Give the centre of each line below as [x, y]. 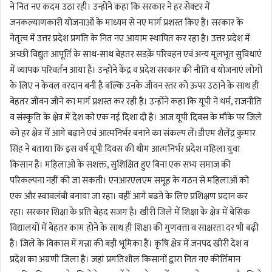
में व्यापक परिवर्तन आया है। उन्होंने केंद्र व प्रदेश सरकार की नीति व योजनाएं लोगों [136, 70]
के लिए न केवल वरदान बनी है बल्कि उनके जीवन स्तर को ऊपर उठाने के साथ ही [134, 86]
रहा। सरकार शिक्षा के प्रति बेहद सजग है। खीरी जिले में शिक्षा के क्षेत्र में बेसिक [130, 212]
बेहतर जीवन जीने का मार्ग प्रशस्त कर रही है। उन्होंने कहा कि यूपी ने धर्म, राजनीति [136, 102]
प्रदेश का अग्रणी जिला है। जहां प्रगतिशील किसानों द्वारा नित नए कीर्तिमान [125, 260]
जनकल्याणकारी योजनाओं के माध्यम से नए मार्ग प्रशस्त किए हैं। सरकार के [127, 23]
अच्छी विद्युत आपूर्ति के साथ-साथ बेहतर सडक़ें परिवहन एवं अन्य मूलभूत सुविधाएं [136, 55]
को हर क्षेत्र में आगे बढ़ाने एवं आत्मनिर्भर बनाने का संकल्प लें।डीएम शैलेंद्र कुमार [133, 134]
